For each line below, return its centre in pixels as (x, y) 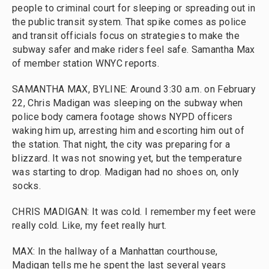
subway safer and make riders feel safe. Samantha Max (134, 50)
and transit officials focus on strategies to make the (126, 36)
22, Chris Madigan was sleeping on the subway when (128, 103)
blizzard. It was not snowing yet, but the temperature (127, 158)
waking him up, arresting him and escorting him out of (128, 131)
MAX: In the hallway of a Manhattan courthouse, (115, 251)
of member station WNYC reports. (86, 63)
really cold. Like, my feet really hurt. (89, 225)
